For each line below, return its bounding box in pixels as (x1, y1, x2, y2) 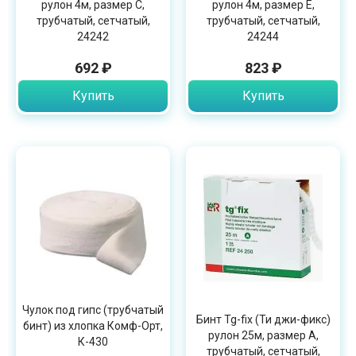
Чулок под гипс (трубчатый (22, 303, 164, 316)
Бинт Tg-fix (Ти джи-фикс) (195, 312, 331, 326)
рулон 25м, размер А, (207, 328, 319, 342)
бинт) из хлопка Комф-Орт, (23, 319, 163, 332)
